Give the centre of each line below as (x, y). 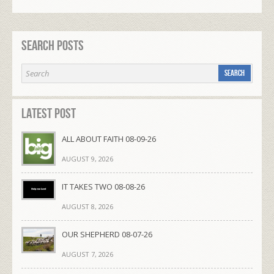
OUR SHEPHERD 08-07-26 (107, 234)
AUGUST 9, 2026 (87, 158)
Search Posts (53, 46)
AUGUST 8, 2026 (87, 206)
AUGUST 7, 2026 (87, 254)
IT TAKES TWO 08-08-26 (103, 186)
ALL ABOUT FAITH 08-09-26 (109, 139)
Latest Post (49, 113)
